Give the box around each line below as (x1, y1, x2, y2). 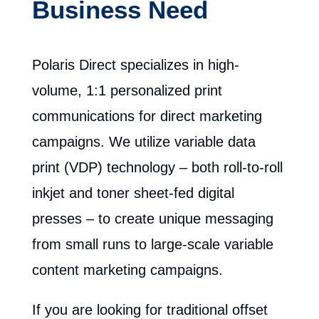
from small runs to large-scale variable (31, 236, 273, 252)
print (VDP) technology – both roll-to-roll (31, 159, 283, 175)
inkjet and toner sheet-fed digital (31, 185, 234, 201)
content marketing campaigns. (31, 262, 231, 278)
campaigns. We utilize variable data (31, 134, 256, 150)
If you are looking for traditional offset (31, 302, 268, 318)
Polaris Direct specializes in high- (31, 57, 239, 73)
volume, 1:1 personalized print (31, 83, 222, 98)
